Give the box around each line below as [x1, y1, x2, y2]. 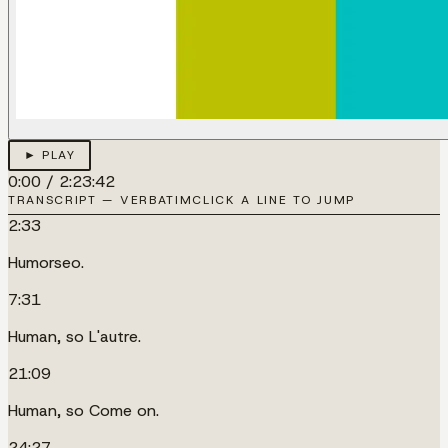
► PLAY [23, 147, 76, 164]
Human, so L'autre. [8, 325, 141, 347]
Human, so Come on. [8, 399, 159, 421]
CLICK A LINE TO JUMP [192, 191, 355, 208]
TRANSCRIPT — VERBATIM [8, 191, 193, 208]
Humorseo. [8, 251, 84, 273]
